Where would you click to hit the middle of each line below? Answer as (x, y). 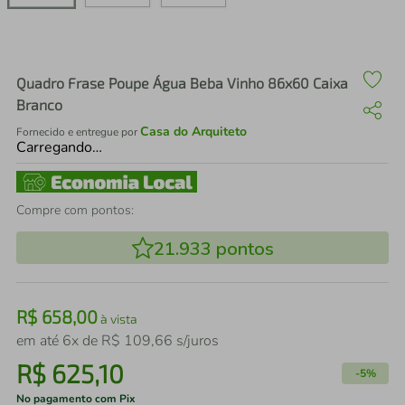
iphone (99, 51)
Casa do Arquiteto (193, 132)
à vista (118, 319)
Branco (39, 104)
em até (39, 341)
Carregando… (59, 147)
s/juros (196, 341)
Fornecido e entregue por (78, 132)
